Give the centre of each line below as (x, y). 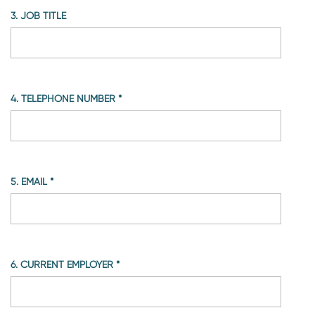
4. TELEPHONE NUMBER (70, 98)
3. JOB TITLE (43, 15)
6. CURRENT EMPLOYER (68, 264)
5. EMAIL (36, 181)
